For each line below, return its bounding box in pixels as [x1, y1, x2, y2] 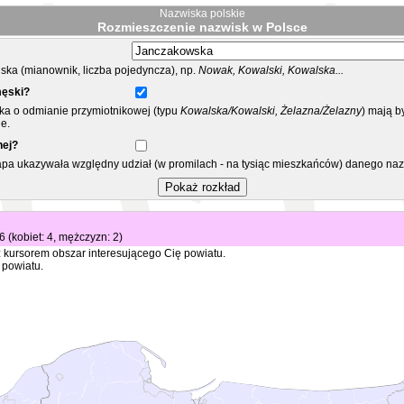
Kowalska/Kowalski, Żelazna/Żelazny [178, 105, 362, 117]
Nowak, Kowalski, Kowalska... [198, 64, 344, 77]
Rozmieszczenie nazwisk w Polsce [96, 20, 308, 34]
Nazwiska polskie [159, 7, 245, 20]
